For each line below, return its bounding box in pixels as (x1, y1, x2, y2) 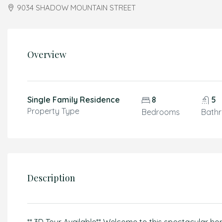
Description (27, 172, 75, 184)
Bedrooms (141, 107, 180, 117)
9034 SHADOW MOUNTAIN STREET (17, 3, 136, 12)
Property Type (27, 106, 79, 116)
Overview (27, 49, 66, 60)
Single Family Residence (27, 95, 120, 105)
